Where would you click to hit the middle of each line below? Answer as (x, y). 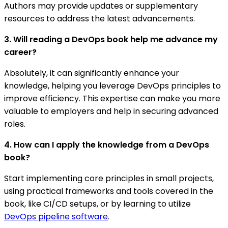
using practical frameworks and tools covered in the (109, 191)
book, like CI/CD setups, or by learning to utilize (97, 204)
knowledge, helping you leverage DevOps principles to (112, 85)
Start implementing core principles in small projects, (109, 178)
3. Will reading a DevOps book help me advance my (111, 39)
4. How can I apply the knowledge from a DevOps (107, 145)
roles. (15, 124)
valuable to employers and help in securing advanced (111, 111)
